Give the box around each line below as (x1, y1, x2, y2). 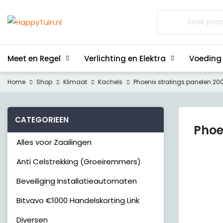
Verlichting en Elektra (84, 53, 166, 64)
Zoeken (156, 10, 183, 20)
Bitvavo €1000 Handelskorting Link (16, 195, 139, 206)
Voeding (189, 53, 222, 64)
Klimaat (63, 78, 87, 86)
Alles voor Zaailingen (16, 137, 92, 147)
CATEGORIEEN (15, 114, 69, 125)
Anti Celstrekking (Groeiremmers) (16, 156, 141, 167)
